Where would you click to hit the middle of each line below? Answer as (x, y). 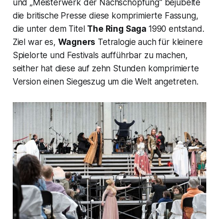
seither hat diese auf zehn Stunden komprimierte (106, 68)
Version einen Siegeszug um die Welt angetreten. (105, 81)
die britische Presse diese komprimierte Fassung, (105, 15)
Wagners (77, 42)
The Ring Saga (118, 29)
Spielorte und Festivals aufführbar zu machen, (100, 55)
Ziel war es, (35, 42)
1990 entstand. (176, 29)
